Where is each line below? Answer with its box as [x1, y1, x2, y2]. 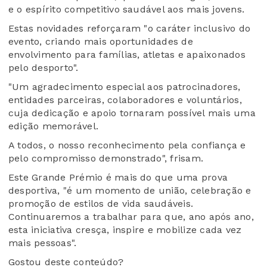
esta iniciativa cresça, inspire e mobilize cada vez [8, 224, 242, 236]
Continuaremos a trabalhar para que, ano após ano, [8, 211, 254, 223]
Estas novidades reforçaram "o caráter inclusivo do [8, 23, 250, 35]
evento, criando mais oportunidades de [8, 36, 193, 48]
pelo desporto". [8, 62, 79, 74]
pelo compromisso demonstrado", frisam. [8, 153, 204, 164]
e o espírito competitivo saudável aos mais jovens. [8, 4, 244, 15]
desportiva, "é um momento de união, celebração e [8, 185, 252, 197]
